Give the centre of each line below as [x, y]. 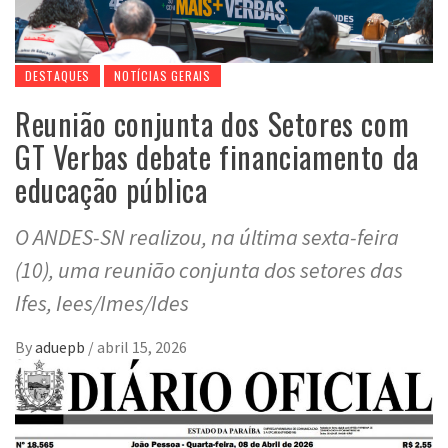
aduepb [61, 346]
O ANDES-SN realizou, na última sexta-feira [207, 236]
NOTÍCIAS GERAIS [163, 75]
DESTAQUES [58, 75]
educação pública [111, 189]
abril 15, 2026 [142, 346]
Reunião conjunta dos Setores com [212, 123]
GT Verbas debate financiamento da [217, 156]
